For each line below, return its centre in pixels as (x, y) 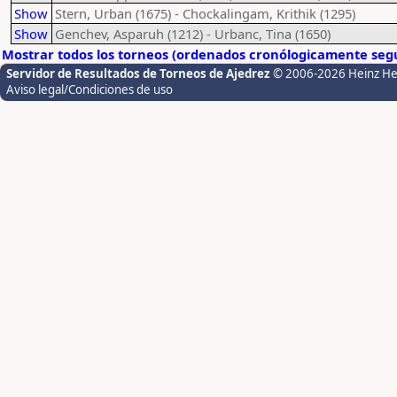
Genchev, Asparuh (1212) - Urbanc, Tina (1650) (193, 34)
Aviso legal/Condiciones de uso (90, 90)
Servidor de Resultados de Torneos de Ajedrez (140, 74)
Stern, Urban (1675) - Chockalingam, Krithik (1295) (205, 13)
